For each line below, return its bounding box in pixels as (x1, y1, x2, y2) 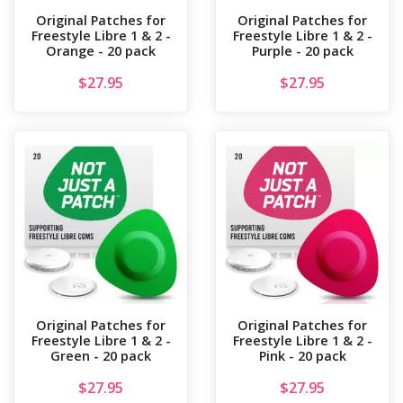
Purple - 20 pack (251, 42, 354, 60)
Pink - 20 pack (258, 347, 346, 365)
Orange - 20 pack (46, 42, 156, 60)
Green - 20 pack (50, 347, 151, 365)
